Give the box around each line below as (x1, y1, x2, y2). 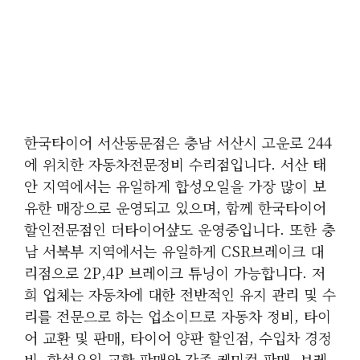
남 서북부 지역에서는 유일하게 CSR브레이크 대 (24, 240, 324, 261)
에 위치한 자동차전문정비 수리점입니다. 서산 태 (24, 153, 326, 174)
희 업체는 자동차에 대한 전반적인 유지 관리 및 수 (24, 284, 336, 305)
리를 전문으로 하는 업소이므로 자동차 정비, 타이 (24, 305, 331, 326)
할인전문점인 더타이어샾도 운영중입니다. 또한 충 (24, 219, 335, 239)
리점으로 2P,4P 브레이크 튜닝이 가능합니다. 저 (24, 262, 325, 283)
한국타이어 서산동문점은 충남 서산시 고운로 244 (24, 132, 332, 153)
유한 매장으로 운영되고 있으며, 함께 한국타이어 (24, 197, 326, 218)
